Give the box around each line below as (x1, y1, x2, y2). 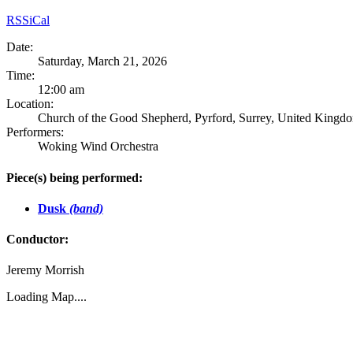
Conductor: (6, 232, 69, 247)
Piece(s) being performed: (6, 170, 143, 184)
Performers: (6, 125, 64, 139)
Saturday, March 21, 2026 (38, 54, 167, 69)
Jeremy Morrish (6, 263, 84, 277)
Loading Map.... (6, 290, 87, 304)
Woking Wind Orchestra (38, 139, 158, 154)
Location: (6, 97, 54, 111)
